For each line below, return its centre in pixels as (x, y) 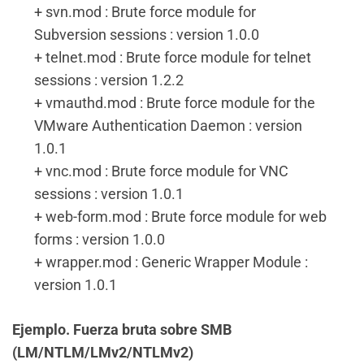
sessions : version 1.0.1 (109, 194)
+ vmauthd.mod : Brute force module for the (175, 103)
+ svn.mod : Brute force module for (145, 12)
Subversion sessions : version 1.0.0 (147, 35)
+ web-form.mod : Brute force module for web (180, 217)
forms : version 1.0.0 (100, 239)
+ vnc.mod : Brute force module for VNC (161, 171)
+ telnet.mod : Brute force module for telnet (173, 57)
